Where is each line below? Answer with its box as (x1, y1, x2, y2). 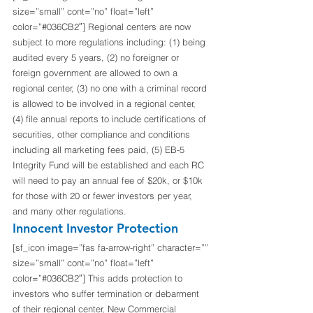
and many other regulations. (13, 205, 129, 217)
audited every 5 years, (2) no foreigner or (13, 52, 182, 64)
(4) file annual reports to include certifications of (13, 113, 209, 125)
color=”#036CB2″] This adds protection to (13, 272, 185, 284)
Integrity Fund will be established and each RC (13, 159, 207, 171)
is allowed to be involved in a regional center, (13, 98, 198, 110)
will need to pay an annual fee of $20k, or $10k (13, 175, 205, 187)
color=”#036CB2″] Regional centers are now (13, 21, 194, 33)
